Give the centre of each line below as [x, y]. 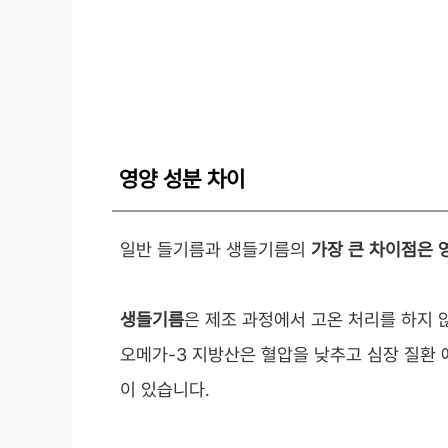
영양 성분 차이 [182, 178]
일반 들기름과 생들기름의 [215, 249]
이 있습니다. [165, 389]
